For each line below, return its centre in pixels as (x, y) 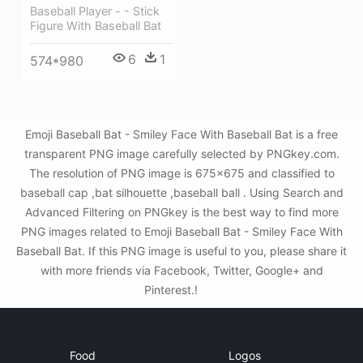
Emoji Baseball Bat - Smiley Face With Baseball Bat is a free (181, 134)
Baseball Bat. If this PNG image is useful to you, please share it (181, 251)
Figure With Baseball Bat (96, 26)
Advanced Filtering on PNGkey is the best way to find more (181, 212)
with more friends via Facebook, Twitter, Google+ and (181, 270)
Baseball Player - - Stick (95, 11)
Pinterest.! (173, 290)
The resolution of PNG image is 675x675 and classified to (181, 173)
